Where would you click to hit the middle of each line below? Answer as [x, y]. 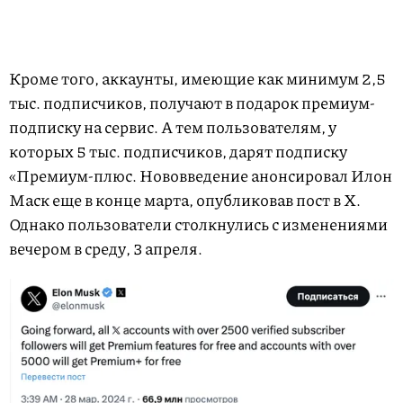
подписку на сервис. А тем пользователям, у [173, 127]
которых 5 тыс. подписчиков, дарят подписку [178, 152]
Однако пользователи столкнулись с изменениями [198, 224]
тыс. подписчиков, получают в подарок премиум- [192, 103]
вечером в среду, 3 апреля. [106, 249]
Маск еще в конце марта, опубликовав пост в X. [185, 200]
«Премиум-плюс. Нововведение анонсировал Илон [201, 176]
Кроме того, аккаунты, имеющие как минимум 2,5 [197, 79]
